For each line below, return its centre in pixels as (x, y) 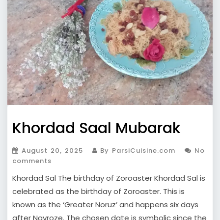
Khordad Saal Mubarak (96, 128)
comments (32, 161)
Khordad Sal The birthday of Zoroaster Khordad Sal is (109, 178)
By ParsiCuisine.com (136, 151)
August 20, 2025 (52, 151)
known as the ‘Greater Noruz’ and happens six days (105, 205)
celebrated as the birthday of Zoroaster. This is (98, 192)
